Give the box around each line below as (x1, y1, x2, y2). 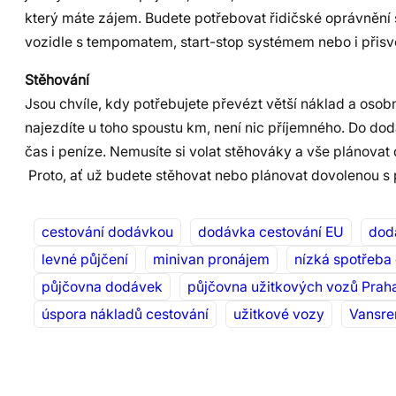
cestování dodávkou (42, 224, 173, 241)
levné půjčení (42, 251, 128, 269)
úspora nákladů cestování (42, 306, 209, 324)
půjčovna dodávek (42, 278, 163, 296)
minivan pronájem (153, 251, 270, 269)
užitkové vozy (233, 306, 324, 324)
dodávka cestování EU (198, 224, 344, 241)
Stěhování (25, 71, 89, 88)
